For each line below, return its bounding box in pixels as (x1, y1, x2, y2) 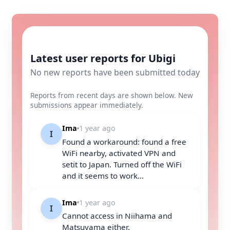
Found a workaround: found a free (62, 136, 186, 147)
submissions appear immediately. (30, 100, 143, 110)
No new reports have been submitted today (30, 67, 200, 78)
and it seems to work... (62, 170, 144, 181)
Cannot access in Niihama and (62, 210, 172, 221)
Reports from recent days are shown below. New (30, 90, 193, 100)
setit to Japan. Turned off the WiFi (62, 159, 182, 169)
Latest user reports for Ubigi (30, 51, 176, 65)
